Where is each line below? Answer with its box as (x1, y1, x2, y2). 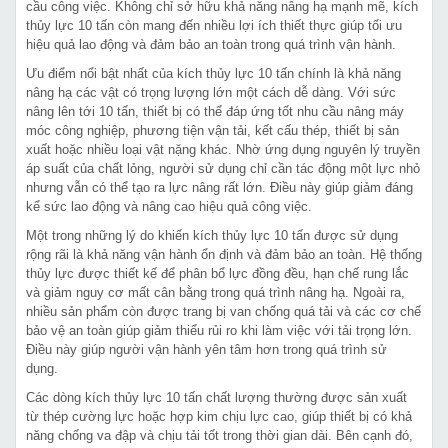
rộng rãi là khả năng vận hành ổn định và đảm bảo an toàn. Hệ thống (26, 247, 422, 262)
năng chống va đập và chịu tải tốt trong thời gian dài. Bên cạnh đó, (26, 428, 413, 443)
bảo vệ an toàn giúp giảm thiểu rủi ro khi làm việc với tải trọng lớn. (26, 323, 412, 338)
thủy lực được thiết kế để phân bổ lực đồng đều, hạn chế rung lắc (26, 266, 409, 281)
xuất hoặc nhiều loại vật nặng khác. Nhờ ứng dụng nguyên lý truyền (26, 142, 420, 157)
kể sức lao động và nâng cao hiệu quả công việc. (26, 199, 312, 214)
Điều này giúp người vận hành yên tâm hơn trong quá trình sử (26, 342, 387, 357)
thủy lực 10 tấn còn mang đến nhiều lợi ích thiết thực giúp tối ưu (26, 18, 402, 33)
